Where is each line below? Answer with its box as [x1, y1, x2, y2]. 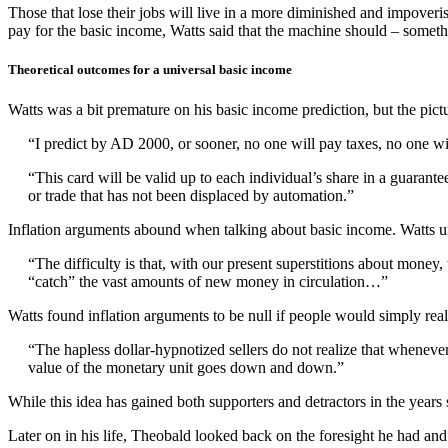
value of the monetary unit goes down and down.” [28, 358, 344, 376]
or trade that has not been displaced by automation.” [28, 186, 354, 204]
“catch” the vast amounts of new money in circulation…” [28, 272, 388, 290]
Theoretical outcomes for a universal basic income [8, 62, 292, 78]
